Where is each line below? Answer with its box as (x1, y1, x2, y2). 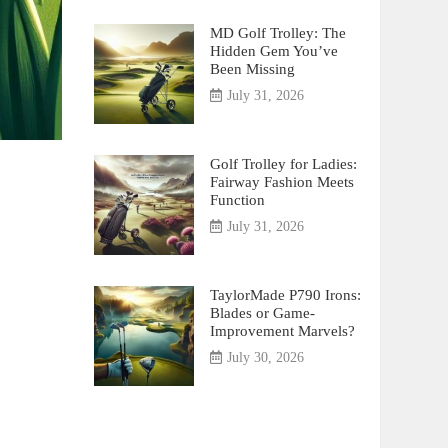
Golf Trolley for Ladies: (209, 155, 357, 172)
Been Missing (209, 60, 295, 77)
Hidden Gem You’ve (209, 42, 338, 59)
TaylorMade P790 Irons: (209, 286, 361, 303)
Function (209, 191, 265, 208)
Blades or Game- (209, 304, 315, 321)
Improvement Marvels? (209, 322, 355, 339)
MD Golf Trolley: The (209, 24, 346, 41)
